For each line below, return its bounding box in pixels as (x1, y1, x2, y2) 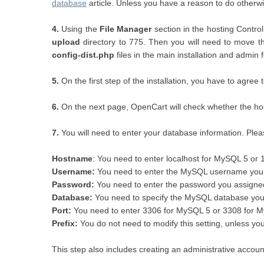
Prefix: (52, 219, 80, 228)
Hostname (52, 154, 93, 163)
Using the (59, 24, 100, 34)
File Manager (100, 24, 152, 34)
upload (52, 37, 80, 47)
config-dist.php (52, 50, 114, 60)
